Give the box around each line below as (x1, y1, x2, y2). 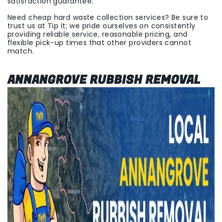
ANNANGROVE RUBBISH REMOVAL (7, 71, 200, 89)
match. (7, 46, 34, 56)
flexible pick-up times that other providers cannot (7, 38, 192, 48)
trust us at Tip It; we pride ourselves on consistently (7, 21, 196, 31)
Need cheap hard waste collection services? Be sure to (7, 12, 209, 22)
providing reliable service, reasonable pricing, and (7, 29, 188, 39)
